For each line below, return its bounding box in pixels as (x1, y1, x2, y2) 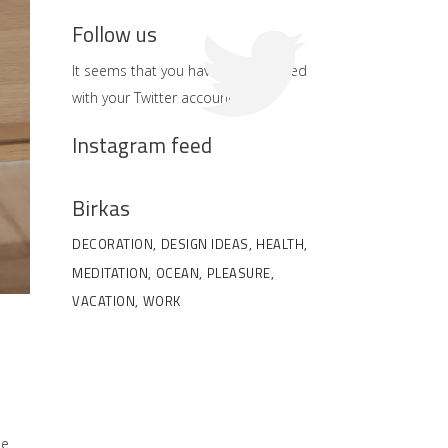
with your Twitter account (72, 88, 233, 107)
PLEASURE (206, 262, 271, 283)
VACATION (72, 291, 135, 312)
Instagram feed (72, 129, 212, 161)
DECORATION (72, 233, 153, 254)
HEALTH (256, 233, 304, 254)
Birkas (72, 192, 130, 224)
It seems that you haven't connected (72, 61, 307, 80)
